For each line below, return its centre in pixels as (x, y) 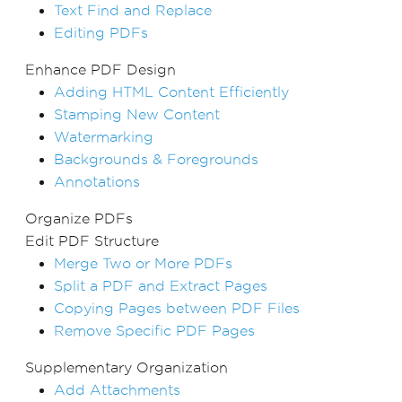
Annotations (97, 181)
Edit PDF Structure (92, 240)
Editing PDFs (101, 32)
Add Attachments (117, 389)
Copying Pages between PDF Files (177, 308)
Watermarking (104, 136)
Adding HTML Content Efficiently (171, 92)
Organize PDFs (79, 218)
